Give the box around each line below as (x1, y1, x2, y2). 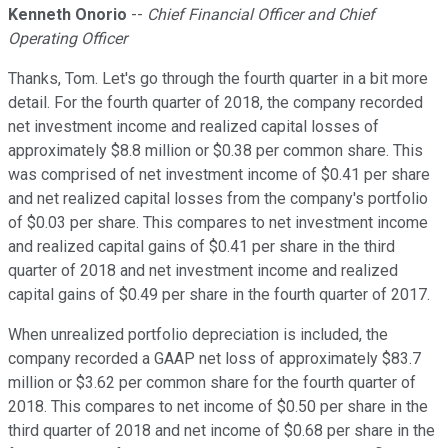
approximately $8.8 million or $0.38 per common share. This (8, 141, 423, 161)
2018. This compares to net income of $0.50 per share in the (8, 397, 428, 417)
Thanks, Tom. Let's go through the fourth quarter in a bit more (8, 69, 428, 89)
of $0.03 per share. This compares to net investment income (8, 213, 428, 233)
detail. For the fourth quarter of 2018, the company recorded (8, 93, 423, 113)
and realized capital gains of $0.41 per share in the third (8, 237, 395, 257)
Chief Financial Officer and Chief (147, 5, 375, 25)
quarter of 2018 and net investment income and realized (8, 261, 398, 281)
